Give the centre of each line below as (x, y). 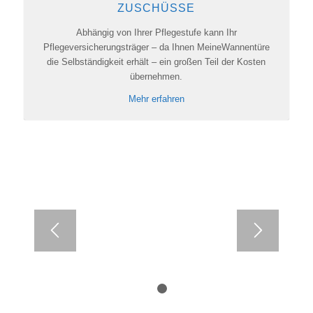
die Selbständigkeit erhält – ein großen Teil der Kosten (156, 61)
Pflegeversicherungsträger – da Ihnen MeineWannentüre (156, 47)
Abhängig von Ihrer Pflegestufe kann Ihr (156, 32)
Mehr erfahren (156, 99)
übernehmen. (156, 76)
